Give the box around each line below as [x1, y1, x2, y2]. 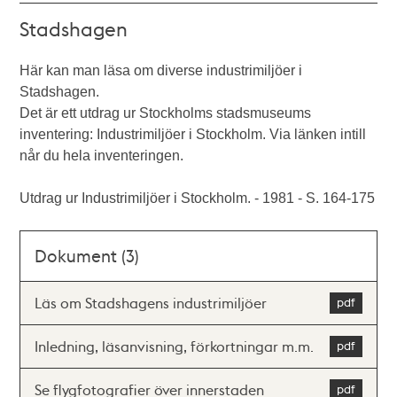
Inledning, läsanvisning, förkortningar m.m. [35, 337, 315, 355]
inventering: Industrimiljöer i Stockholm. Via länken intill [19, 127, 367, 142]
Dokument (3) [35, 245, 140, 267]
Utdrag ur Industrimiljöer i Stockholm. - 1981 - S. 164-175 [19, 191, 376, 206]
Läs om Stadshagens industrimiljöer [35, 293, 268, 312]
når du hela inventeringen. [19, 148, 184, 163]
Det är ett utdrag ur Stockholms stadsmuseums [19, 105, 312, 121]
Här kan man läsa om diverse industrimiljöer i [19, 63, 303, 78]
